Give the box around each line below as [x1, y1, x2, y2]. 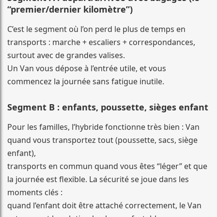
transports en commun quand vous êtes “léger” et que [7, 160, 207, 171]
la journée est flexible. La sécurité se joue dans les [7, 173, 189, 185]
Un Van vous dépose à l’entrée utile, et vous [7, 62, 166, 74]
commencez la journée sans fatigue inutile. [7, 76, 164, 87]
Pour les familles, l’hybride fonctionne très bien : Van [7, 121, 200, 132]
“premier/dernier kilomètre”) [7, 3, 133, 15]
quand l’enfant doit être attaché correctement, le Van [7, 200, 201, 211]
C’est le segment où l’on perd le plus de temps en [7, 23, 186, 34]
